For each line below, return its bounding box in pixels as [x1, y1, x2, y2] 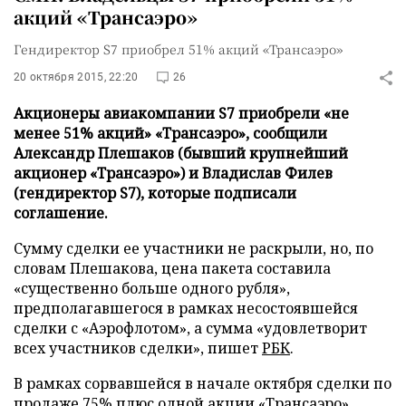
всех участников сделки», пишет [14, 338, 262, 358]
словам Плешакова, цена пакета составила [14, 258, 331, 278]
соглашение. [14, 203, 108, 223]
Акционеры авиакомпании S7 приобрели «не [14, 103, 349, 123]
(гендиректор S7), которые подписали [14, 183, 296, 203]
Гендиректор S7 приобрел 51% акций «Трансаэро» [14, 40, 343, 58]
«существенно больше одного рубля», [14, 278, 290, 298]
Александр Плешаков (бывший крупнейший [14, 143, 348, 163]
